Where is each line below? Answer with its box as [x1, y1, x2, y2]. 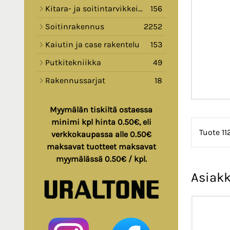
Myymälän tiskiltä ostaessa [50, 105, 152, 115]
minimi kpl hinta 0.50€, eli [51, 117, 151, 127]
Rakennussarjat [45, 75, 105, 86]
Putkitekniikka [45, 57, 101, 68]
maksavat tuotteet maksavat [46, 142, 156, 152]
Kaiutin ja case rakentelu [45, 40, 140, 50]
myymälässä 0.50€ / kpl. [55, 154, 147, 164]
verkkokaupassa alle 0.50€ [51, 129, 151, 140]
